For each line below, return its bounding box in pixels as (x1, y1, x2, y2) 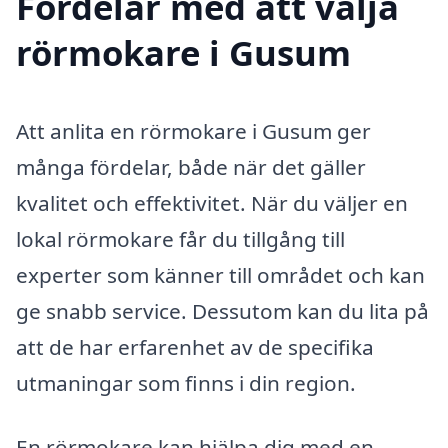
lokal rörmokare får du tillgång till (16, 225, 345, 254)
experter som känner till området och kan (16, 261, 425, 290)
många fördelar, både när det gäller (16, 153, 366, 182)
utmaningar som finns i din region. (16, 369, 356, 398)
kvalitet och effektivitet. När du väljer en (16, 189, 408, 218)
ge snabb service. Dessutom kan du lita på (16, 297, 429, 326)
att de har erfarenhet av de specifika (16, 333, 374, 362)
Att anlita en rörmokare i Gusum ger (16, 117, 371, 146)
